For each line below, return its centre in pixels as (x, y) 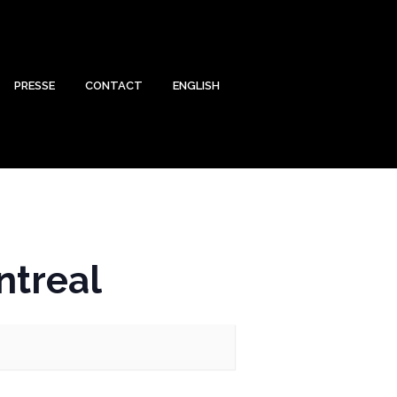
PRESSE (35, 86)
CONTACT (114, 86)
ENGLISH (196, 86)
